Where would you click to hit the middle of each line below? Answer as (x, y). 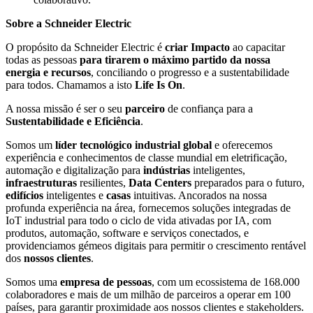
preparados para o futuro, (248, 182)
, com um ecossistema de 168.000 (226, 282)
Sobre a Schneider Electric (68, 23)
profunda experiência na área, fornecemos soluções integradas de (148, 208)
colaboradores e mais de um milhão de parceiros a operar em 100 (148, 294)
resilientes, (104, 182)
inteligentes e (75, 195)
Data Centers (160, 182)
